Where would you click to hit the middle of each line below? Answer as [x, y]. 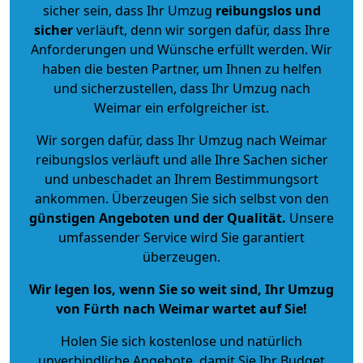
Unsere [310, 218]
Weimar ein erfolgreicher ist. [181, 107]
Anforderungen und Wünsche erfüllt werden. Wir [181, 49]
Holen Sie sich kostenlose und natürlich [181, 341]
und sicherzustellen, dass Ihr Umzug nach [181, 88]
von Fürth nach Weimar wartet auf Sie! [181, 308]
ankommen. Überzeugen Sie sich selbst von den [181, 198]
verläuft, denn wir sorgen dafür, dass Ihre [201, 30]
